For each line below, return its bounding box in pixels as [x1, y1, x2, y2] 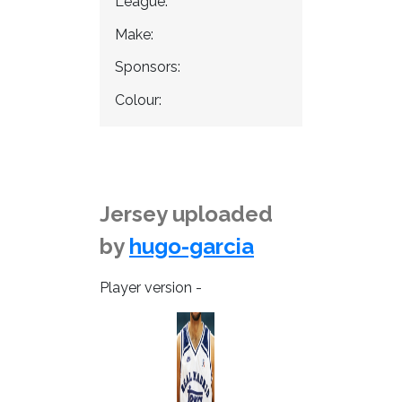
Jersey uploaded [100, 201, 273, 228]
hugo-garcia [129, 233, 254, 260]
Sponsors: [114, 58, 180, 76]
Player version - [100, 279, 202, 297]
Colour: [114, 92, 162, 109]
